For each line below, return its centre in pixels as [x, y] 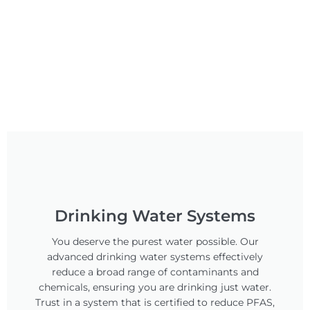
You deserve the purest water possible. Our [155, 242]
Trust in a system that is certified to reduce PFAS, [155, 303]
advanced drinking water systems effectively [155, 257]
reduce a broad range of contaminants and [155, 272]
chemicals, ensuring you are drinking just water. [155, 288]
